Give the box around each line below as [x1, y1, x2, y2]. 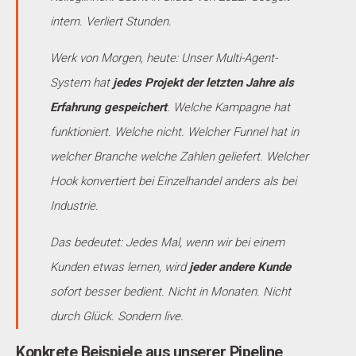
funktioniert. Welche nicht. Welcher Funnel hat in [50, 124, 299, 139]
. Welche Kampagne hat [167, 99, 290, 114]
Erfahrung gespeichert [50, 99, 167, 114]
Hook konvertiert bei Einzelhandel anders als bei [50, 173, 296, 188]
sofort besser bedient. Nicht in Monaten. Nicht [50, 284, 291, 299]
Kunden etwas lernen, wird [50, 259, 189, 274]
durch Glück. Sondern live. [50, 308, 184, 323]
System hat [50, 75, 113, 90]
